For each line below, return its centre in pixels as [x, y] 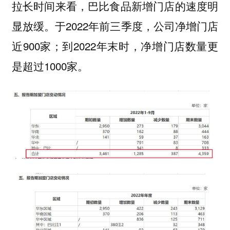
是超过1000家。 [50, 66]
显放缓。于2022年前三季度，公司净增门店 [115, 26]
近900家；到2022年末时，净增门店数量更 [115, 46]
